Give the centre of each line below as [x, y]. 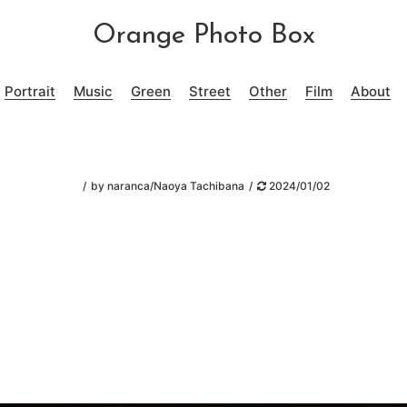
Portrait [30, 91]
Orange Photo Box [203, 36]
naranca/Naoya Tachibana [175, 186]
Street [209, 91]
